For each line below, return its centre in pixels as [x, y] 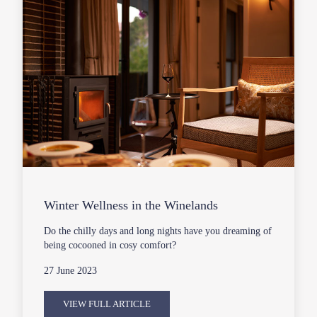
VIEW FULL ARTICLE [107, 304]
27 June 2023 [71, 271]
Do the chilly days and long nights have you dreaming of [158, 231]
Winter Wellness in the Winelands [131, 206]
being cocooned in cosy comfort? [110, 246]
